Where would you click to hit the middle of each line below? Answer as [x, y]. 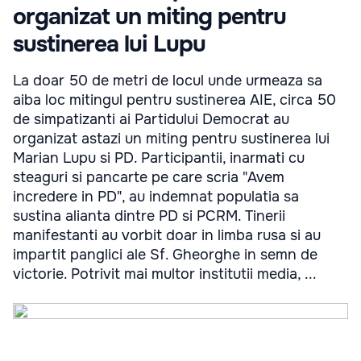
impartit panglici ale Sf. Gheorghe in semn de [165, 254]
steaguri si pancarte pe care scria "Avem [149, 177]
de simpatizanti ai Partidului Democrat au [151, 119]
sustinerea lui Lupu [109, 44]
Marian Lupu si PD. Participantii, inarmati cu [159, 158]
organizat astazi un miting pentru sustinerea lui [171, 138]
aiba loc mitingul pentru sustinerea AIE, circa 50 [174, 100]
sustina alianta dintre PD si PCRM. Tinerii [149, 216]
